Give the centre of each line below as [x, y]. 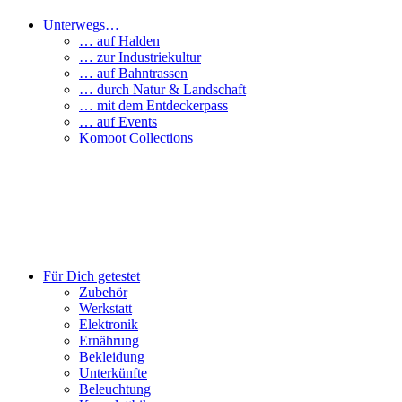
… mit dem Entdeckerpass [153, 105]
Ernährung [109, 341]
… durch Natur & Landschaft [162, 89]
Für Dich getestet [92, 276]
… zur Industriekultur [140, 57]
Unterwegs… [81, 25]
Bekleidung [112, 357]
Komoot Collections [136, 138]
